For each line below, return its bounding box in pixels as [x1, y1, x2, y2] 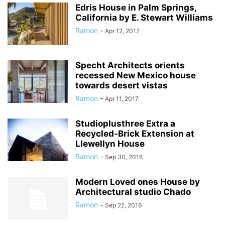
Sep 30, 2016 [105, 153, 143, 161]
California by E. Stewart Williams [75, 12, 213, 23]
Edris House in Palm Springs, [75, 2, 196, 13]
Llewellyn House [75, 138, 145, 149]
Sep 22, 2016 [105, 201, 142, 209]
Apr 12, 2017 [105, 27, 140, 35]
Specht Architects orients [75, 60, 185, 70]
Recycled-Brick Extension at [75, 128, 194, 139]
